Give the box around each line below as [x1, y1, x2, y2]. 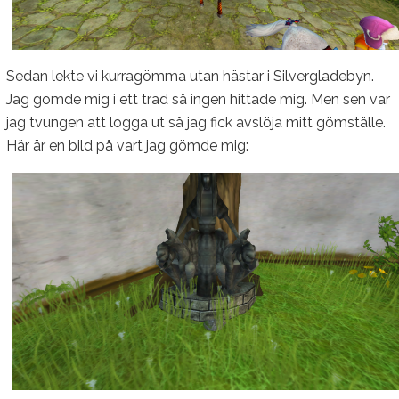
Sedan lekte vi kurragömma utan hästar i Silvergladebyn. [6, 67, 374, 85]
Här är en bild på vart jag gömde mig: [6, 136, 248, 154]
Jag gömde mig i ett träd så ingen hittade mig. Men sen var [6, 90, 390, 108]
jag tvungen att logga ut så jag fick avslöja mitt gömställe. [6, 113, 386, 131]
